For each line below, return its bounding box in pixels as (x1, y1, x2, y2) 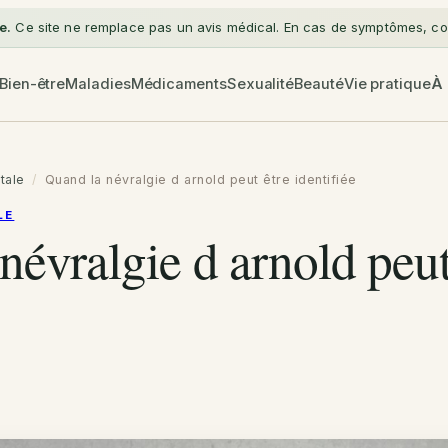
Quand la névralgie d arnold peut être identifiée (44, 172, 357, 188)
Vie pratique (343, 75, 431, 94)
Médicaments (130, 75, 227, 94)
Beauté (294, 75, 344, 94)
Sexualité (226, 75, 295, 94)
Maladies (65, 75, 131, 94)
